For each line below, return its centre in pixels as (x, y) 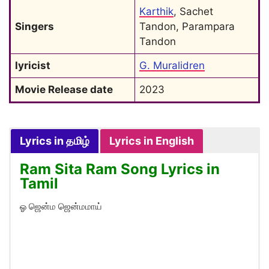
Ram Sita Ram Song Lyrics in (120, 169)
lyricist (33, 65)
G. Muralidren (172, 65)
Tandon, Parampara (187, 26)
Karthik (156, 11)
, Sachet (193, 11)
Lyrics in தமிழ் (55, 141)
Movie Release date (64, 89)
